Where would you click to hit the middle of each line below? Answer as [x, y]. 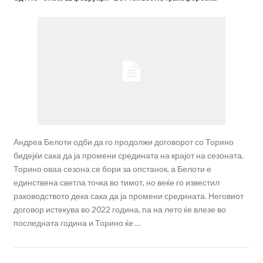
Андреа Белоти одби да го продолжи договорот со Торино [123, 141]
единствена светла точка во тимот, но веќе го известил [116, 182]
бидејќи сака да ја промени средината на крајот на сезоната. [128, 155]
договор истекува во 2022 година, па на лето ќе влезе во [119, 209]
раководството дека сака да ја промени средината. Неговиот [128, 195]
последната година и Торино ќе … [77, 222]
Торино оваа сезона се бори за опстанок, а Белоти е [112, 168]
